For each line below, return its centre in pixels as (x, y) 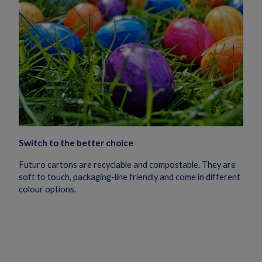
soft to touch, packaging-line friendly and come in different (130, 177)
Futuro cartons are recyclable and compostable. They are (127, 165)
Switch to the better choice (76, 142)
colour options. (47, 189)
